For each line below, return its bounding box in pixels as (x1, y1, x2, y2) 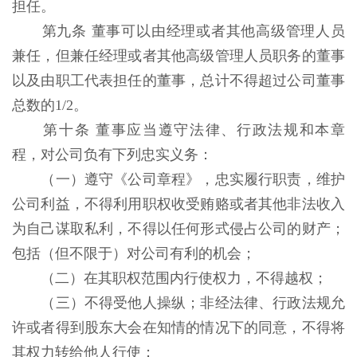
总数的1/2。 (12, 97, 92, 113)
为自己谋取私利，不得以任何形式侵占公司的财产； (12, 221, 345, 237)
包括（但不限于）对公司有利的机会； (12, 245, 260, 261)
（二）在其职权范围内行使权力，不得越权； (41, 270, 331, 286)
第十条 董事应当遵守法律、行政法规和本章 (43, 122, 346, 138)
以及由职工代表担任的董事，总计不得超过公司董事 (12, 73, 345, 88)
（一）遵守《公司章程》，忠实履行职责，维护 (41, 171, 346, 187)
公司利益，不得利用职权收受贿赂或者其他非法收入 (12, 196, 345, 212)
